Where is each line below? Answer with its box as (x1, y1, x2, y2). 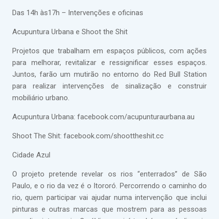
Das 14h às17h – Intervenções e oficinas (12, 8, 143, 17)
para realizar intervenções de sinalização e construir (12, 82, 207, 90)
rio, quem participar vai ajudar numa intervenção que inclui (12, 193, 207, 202)
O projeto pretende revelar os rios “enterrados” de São (12, 170, 207, 178)
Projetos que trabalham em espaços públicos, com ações (12, 46, 207, 55)
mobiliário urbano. (12, 93, 69, 102)
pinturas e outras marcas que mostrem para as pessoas (12, 205, 207, 214)
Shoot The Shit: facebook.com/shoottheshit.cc (12, 131, 164, 140)
